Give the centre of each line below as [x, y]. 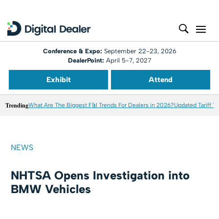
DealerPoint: [86, 60]
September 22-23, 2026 [140, 51]
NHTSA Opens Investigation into [100, 175]
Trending [17, 105]
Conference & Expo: [73, 51]
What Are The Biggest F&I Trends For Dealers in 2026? [101, 105]
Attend [161, 80]
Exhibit [58, 80]
